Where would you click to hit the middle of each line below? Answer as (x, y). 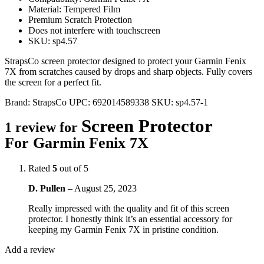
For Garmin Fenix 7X (77, 143)
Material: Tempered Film (74, 9)
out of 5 (73, 168)
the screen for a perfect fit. (53, 82)
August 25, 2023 (105, 188)
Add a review (30, 249)
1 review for (43, 127)
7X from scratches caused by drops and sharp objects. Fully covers (128, 71)
